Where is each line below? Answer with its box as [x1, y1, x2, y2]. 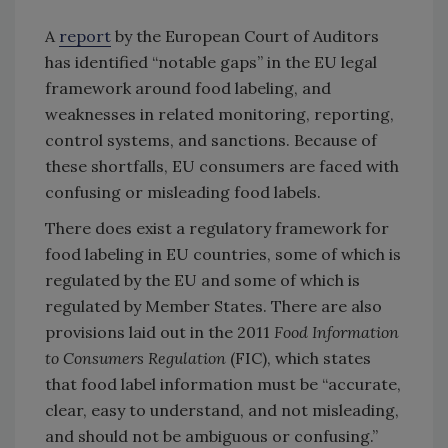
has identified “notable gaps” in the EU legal [45, 51, 377, 72]
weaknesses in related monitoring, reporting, [45, 103, 394, 124]
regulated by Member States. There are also [45, 295, 382, 316]
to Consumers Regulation [45, 347, 230, 368]
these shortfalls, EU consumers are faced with [45, 155, 399, 176]
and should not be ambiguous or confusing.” [45, 425, 378, 446]
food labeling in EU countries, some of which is [45, 243, 401, 264]
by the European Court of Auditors [111, 25, 379, 46]
